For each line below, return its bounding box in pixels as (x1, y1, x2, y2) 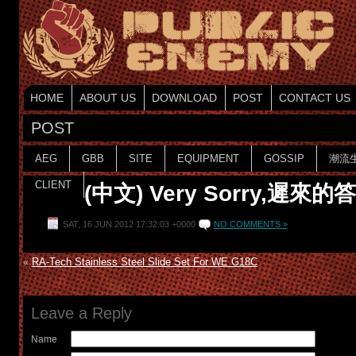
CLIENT (34, 179, 72, 191)
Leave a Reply (30, 304, 132, 322)
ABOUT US (79, 91, 136, 104)
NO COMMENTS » (213, 219, 288, 229)
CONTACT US (278, 91, 350, 104)
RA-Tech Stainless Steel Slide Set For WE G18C (31, 256, 257, 268)
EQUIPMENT (176, 153, 239, 164)
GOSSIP (263, 153, 304, 164)
